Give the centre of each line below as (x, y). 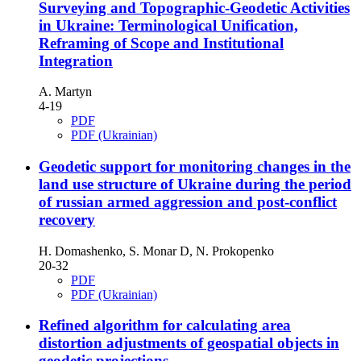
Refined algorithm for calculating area (165, 326)
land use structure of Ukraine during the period (195, 184)
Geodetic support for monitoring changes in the (195, 166)
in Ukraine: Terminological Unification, (168, 25)
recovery (67, 219)
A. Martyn (65, 92)
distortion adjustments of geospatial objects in (189, 343)
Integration (76, 60)
